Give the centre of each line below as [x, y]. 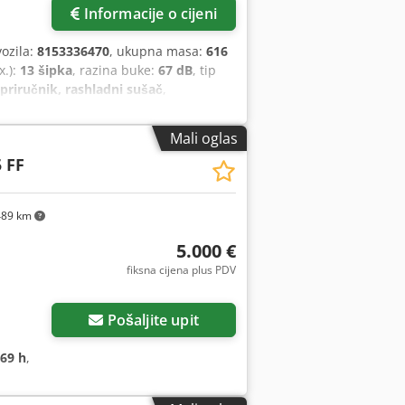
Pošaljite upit [153, 320]
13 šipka [46, 70]
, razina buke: [115, 70]
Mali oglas [204, 138]
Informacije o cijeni [150, 13]
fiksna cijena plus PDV [181, 270]
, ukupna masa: [158, 51]
